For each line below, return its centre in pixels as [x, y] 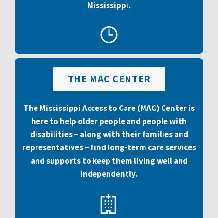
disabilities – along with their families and [109, 134]
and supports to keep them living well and [109, 161]
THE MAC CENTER [109, 79]
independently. [109, 174]
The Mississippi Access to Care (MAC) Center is [109, 108]
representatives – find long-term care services [109, 147]
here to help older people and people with [109, 121]
